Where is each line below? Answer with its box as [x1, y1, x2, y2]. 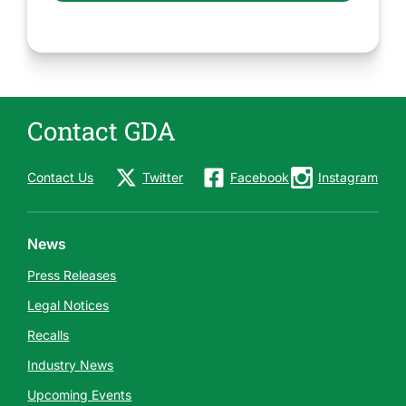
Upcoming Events [27, 387, 132, 402]
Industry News [27, 357, 114, 372]
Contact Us [27, 169, 94, 185]
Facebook [230, 169, 289, 185]
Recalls [27, 327, 70, 343]
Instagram [317, 169, 378, 185]
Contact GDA [27, 114, 177, 148]
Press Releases [27, 267, 117, 283]
